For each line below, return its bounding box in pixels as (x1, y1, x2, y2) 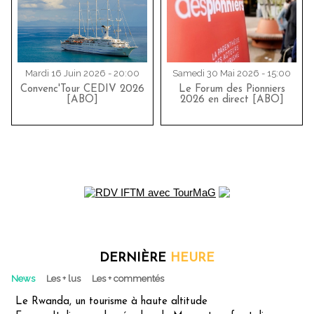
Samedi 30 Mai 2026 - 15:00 (172, 68, 291, 79)
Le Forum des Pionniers (178, 84, 285, 95)
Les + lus (46, 273, 81, 284)
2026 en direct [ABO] (179, 95, 284, 106)
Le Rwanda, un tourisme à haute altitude (15, 296, 207, 307)
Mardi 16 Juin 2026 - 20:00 (25, 68, 139, 79)
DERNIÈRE (100, 252, 170, 265)
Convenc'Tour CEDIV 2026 (20, 84, 144, 95)
